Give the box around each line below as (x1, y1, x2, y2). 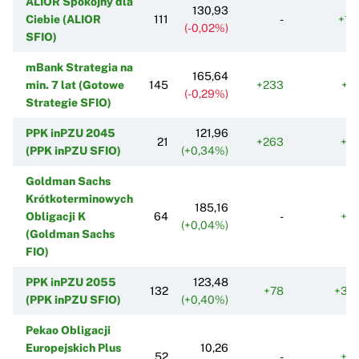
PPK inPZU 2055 (26, 275, 116, 288)
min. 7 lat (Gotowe (26, 78, 124, 91)
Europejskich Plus (26, 341, 121, 354)
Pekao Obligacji (26, 323, 111, 337)
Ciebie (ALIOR (26, 12, 101, 26)
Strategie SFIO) (26, 95, 111, 109)
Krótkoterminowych (26, 192, 133, 205)
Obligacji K (26, 209, 86, 223)
